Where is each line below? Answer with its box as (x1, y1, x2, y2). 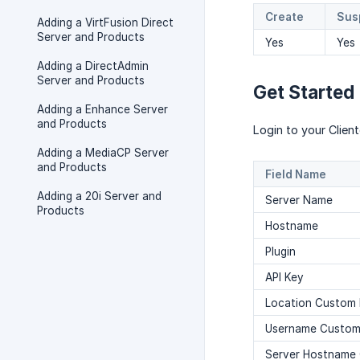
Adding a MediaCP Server (37, 146, 169, 159)
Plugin (265, 245, 296, 259)
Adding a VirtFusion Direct (37, 16, 174, 29)
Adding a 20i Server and (37, 190, 162, 202)
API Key (265, 271, 304, 284)
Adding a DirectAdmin (37, 59, 149, 72)
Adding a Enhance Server (37, 103, 168, 116)
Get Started (253, 81, 354, 104)
